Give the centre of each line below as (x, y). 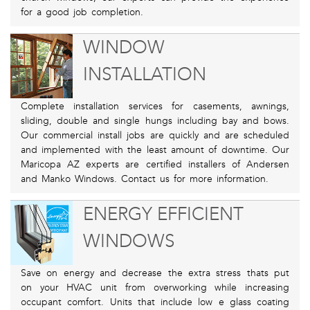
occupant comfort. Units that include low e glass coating (155, 302)
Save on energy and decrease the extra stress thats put (155, 273)
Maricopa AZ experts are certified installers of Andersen (155, 165)
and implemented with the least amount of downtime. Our (155, 150)
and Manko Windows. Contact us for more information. (145, 179)
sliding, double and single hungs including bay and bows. (155, 121)
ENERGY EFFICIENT (163, 215)
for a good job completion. (82, 12)
